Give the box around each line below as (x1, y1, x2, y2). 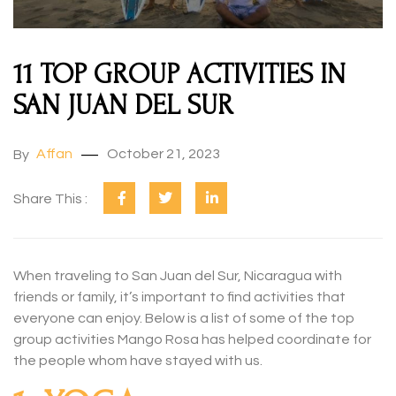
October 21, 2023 (107, 147, 220, 162)
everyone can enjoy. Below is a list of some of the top (13, 310, 354, 325)
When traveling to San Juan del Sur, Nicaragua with (13, 268, 342, 283)
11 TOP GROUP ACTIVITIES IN (13, 59, 346, 91)
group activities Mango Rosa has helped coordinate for (13, 331, 371, 346)
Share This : (13, 191, 88, 206)
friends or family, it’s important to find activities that (13, 289, 346, 304)
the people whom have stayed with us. (13, 353, 263, 368)
